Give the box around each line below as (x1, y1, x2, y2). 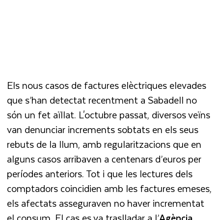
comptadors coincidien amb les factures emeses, (7, 180, 212, 196)
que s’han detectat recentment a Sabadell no (7, 92, 197, 108)
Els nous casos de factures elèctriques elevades (7, 77, 207, 93)
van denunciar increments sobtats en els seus (7, 121, 199, 137)
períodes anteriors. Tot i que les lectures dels (7, 165, 193, 181)
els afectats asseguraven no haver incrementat (7, 195, 205, 211)
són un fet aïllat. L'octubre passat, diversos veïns (7, 107, 211, 122)
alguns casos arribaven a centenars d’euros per (7, 151, 202, 166)
